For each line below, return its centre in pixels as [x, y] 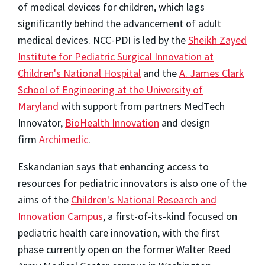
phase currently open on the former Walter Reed [124, 249]
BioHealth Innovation [112, 122]
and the [160, 73]
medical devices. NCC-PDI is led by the [103, 40]
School [33, 89]
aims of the [44, 199]
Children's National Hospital [79, 73]
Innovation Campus [60, 216]
